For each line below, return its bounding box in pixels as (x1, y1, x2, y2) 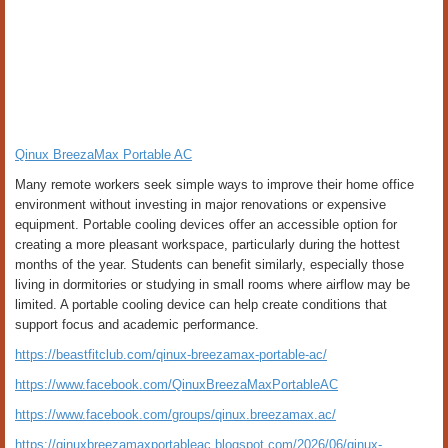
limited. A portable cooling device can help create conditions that (15, 297, 387, 312)
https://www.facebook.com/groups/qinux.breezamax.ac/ (15, 407, 336, 422)
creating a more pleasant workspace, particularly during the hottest (15, 237, 400, 252)
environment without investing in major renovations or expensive (15, 197, 386, 212)
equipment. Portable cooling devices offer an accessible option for (15, 217, 397, 232)
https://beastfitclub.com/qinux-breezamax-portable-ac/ (15, 347, 327, 362)
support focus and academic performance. (15, 317, 259, 332)
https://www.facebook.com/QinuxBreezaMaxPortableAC (15, 377, 338, 392)
